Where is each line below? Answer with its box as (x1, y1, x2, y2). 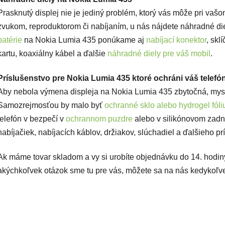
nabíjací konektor (146, 36, 206, 45)
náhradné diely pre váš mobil (107, 49, 210, 58)
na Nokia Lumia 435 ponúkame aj (24, 36, 146, 45)
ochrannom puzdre (66, 115, 133, 124)
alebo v (133, 115, 163, 124)
